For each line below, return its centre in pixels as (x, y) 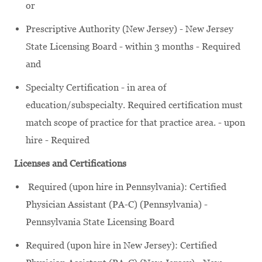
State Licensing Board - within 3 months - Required (133, 46)
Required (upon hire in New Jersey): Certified (121, 245)
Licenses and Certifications (70, 163)
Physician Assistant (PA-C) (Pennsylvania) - (117, 204)
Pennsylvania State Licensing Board (100, 222)
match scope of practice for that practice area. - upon (135, 122)
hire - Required (58, 140)
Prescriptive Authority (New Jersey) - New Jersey (130, 29)
